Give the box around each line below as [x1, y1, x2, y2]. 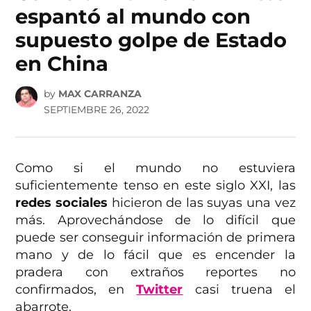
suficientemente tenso [15, 177, 158, 193]
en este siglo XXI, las [163, 177, 296, 193]
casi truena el [183, 281, 296, 297]
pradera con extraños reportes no [15, 264, 296, 280]
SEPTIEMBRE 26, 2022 [43, 103, 149, 116]
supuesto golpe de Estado [15, 28, 287, 53]
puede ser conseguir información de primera [15, 229, 296, 245]
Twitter [136, 281, 183, 297]
